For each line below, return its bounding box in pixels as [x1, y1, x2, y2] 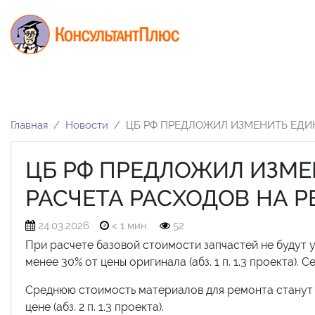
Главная [11, 118, 48, 131]
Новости [65, 118, 108, 131]
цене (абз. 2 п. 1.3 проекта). [25, 300, 164, 314]
